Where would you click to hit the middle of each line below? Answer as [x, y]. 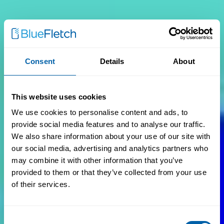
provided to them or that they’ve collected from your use [109, 172]
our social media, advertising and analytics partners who [110, 148]
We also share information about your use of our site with [111, 136]
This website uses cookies [59, 96]
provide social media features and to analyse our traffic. [108, 124]
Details [112, 61]
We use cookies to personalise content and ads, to [100, 112]
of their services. [41, 184]
